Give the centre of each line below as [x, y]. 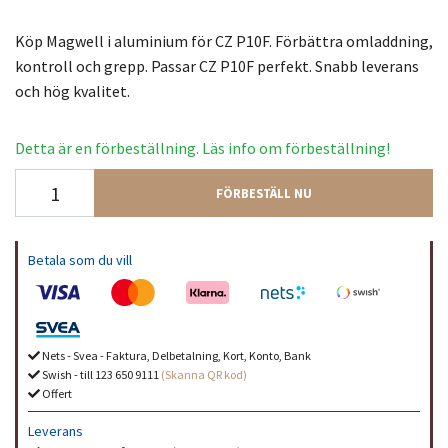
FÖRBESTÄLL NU [263, 193]
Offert [56, 394]
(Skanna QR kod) [204, 375]
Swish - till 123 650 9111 [100, 375]
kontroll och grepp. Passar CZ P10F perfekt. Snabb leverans [217, 66]
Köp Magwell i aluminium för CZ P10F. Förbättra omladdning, [224, 41]
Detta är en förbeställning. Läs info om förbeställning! [202, 148]
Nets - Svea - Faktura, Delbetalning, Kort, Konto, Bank [175, 356]
